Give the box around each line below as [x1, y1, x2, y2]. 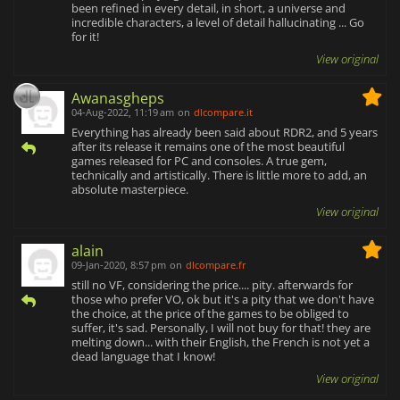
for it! [71, 29, 99, 46]
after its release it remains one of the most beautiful [71, 138, 345, 155]
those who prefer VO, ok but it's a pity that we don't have [71, 291, 374, 308]
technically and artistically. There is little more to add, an [71, 167, 367, 184]
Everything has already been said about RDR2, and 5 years [71, 124, 378, 141]
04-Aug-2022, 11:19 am [71, 105, 174, 120]
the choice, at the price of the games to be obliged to [71, 305, 349, 322]
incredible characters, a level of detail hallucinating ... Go [71, 14, 364, 31]
